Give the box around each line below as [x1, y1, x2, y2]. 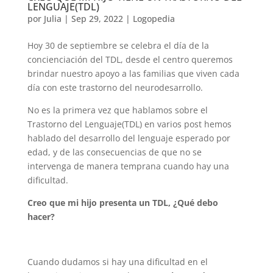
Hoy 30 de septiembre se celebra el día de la [27, 39, 209, 51]
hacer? [27, 210, 55, 222]
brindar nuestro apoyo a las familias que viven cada [27, 67, 239, 79]
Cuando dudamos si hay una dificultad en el [27, 255, 208, 268]
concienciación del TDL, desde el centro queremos [27, 53, 233, 65]
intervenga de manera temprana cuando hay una [27, 160, 229, 172]
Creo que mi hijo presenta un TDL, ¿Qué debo [27, 196, 218, 208]
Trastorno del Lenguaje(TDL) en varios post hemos [27, 118, 232, 130]
